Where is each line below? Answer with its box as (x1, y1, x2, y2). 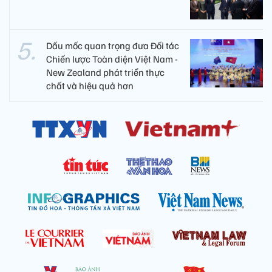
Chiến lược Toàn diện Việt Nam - (46, 52, 178, 65)
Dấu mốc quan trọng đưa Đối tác (46, 39, 179, 52)
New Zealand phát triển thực (46, 66, 165, 78)
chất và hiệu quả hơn (46, 79, 134, 92)
